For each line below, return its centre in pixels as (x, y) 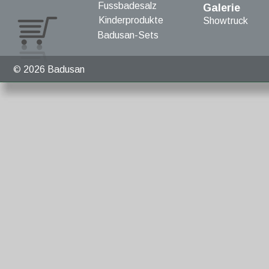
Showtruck (226, 20)
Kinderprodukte (131, 20)
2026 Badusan (54, 69)
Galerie (221, 8)
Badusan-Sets (128, 35)
